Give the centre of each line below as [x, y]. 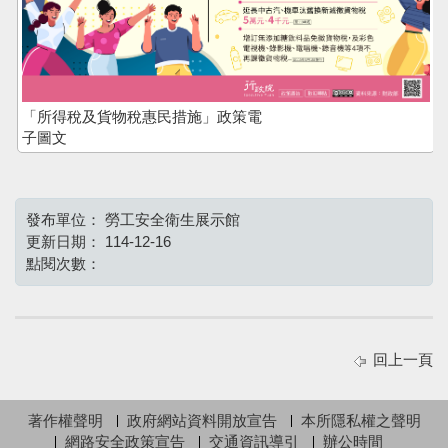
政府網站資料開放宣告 [201, 420]
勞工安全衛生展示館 [172, 219]
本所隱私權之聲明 [360, 420]
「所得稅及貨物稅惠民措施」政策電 [142, 116]
